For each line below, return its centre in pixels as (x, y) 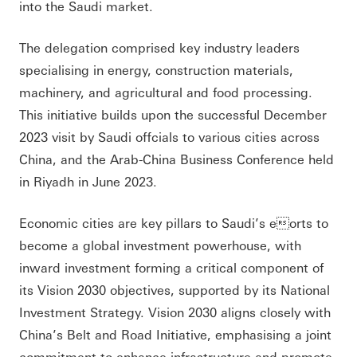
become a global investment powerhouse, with (160, 245)
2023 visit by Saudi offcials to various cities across (169, 136)
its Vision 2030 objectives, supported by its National (175, 289)
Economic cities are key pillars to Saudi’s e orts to (174, 222)
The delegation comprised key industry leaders (159, 47)
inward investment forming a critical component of (171, 267)
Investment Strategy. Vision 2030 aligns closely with (175, 312)
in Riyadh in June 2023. (88, 181)
